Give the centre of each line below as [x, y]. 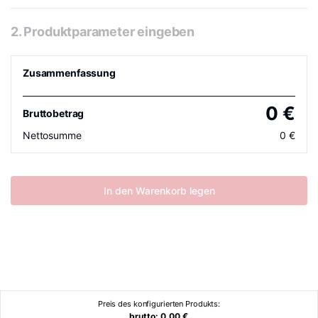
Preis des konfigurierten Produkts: [159, 304]
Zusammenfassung [69, 73]
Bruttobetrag [54, 113]
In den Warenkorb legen [159, 191]
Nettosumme [52, 135]
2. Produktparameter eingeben [103, 32]
